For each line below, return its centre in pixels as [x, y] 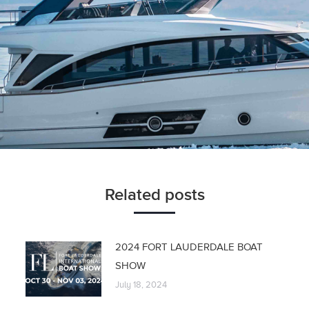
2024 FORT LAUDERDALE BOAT [189, 247]
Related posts [154, 195]
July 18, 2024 [141, 285]
